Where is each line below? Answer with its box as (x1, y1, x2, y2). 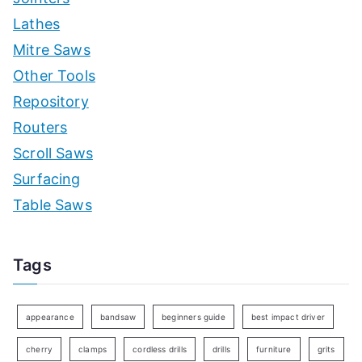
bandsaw (99, 312, 137, 322)
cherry (26, 344, 53, 355)
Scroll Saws (13, 145, 93, 162)
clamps (78, 344, 107, 355)
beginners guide (162, 312, 225, 322)
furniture (255, 344, 292, 355)
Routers (13, 119, 68, 137)
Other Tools (13, 67, 95, 85)
